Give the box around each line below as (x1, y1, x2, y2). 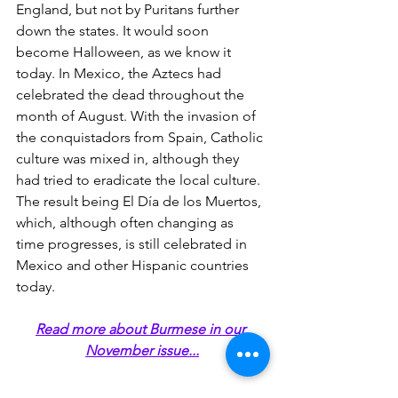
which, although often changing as (16, 214, 237, 231)
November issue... (85, 342, 199, 359)
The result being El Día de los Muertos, (16, 193, 265, 210)
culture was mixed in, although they (16, 150, 243, 167)
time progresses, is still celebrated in (16, 235, 251, 252)
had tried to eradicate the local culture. (16, 171, 264, 188)
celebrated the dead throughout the (16, 86, 248, 103)
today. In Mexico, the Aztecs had (16, 65, 225, 82)
